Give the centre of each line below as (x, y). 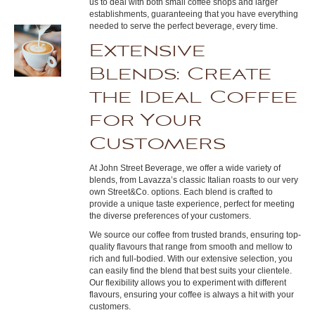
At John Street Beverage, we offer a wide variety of (185, 168)
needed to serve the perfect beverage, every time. (183, 26)
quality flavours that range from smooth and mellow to (191, 247)
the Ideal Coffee (193, 97)
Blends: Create (180, 74)
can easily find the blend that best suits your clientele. (190, 271)
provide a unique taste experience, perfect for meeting (192, 204)
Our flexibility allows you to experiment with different (187, 283)
